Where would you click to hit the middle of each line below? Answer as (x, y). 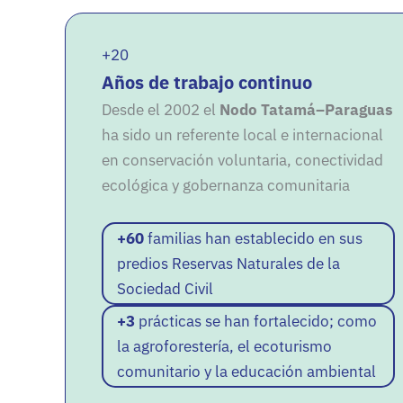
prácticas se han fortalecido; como (256, 322)
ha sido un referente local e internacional (243, 135)
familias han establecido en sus (254, 239)
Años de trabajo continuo (207, 82)
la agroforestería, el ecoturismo (225, 347)
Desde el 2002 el (161, 110)
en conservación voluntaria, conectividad (243, 160)
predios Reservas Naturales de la (229, 264)
